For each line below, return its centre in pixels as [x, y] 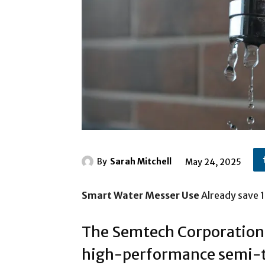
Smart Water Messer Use [140, 195]
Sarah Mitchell [141, 162]
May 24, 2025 [213, 162]
